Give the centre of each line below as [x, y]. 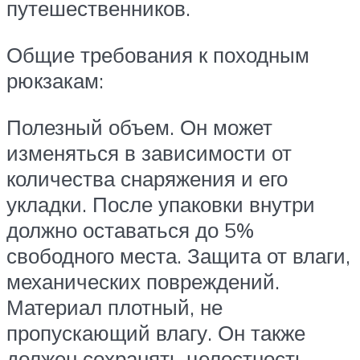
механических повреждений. [143, 281]
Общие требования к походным [158, 54]
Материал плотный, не [115, 307]
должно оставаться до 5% [130, 229]
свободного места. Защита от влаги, [178, 255]
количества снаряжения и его [147, 178]
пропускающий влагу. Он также [156, 332]
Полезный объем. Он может [139, 127]
